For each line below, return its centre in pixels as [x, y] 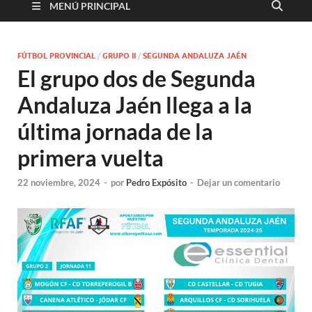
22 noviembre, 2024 [59, 183]
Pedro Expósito [156, 183]
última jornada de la [115, 131]
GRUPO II [119, 55]
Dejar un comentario [239, 183]
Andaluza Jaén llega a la [135, 104]
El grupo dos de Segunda [136, 78]
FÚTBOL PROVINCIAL [56, 55]
